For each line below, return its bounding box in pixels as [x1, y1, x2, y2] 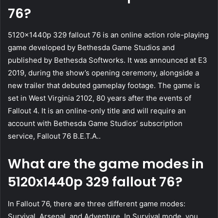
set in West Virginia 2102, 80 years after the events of [8, 93, 191, 103]
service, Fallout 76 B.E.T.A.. [8, 131, 101, 141]
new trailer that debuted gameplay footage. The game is [8, 81, 200, 91]
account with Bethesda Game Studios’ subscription [8, 119, 182, 128]
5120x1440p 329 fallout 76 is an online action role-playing [8, 30, 209, 40]
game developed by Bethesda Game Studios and [8, 43, 175, 53]
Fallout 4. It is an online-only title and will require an [8, 106, 186, 116]
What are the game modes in [8, 155, 204, 173]
